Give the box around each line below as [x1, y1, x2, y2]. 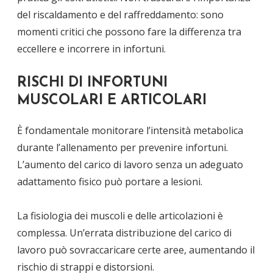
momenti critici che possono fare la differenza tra [17, 24, 241, 38]
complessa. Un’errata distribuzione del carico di [17, 225, 232, 239]
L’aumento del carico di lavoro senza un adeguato [17, 157, 243, 171]
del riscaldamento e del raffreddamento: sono [17, 7, 224, 21]
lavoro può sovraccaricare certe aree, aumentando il [17, 243, 255, 257]
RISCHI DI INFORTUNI [17, 76, 168, 90]
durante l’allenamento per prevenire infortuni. [17, 140, 228, 154]
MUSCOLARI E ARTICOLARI [17, 93, 207, 108]
